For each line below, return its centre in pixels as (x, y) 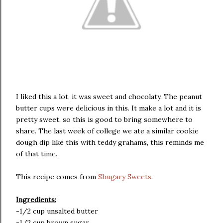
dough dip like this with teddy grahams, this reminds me (110, 142)
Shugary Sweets (125, 177)
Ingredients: (36, 200)
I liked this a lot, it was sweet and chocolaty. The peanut (109, 97)
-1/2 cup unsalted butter (57, 211)
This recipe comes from (57, 177)
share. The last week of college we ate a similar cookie (107, 131)
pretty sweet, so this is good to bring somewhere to (104, 119)
